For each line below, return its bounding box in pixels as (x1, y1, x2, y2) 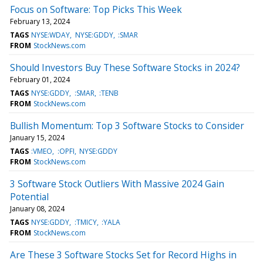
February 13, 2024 (10, 16, 70, 26)
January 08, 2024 (10, 203, 65, 214)
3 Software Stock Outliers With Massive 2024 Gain (10, 177, 224, 190)
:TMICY (74, 217, 97, 227)
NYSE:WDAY (31, 29, 70, 40)
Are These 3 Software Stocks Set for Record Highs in (10, 248, 237, 261)
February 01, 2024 (10, 74, 70, 85)
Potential (10, 190, 49, 203)
